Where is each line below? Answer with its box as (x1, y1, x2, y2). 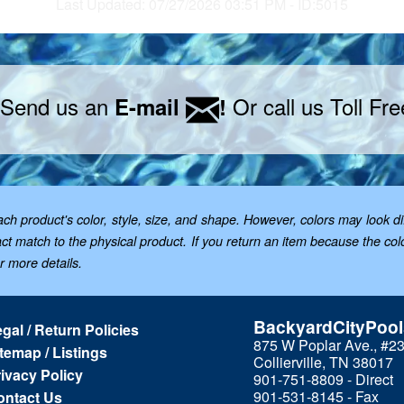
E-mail (114, 90, 186, 122)
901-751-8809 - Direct (253, 368, 393, 390)
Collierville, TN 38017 (253, 351, 393, 372)
